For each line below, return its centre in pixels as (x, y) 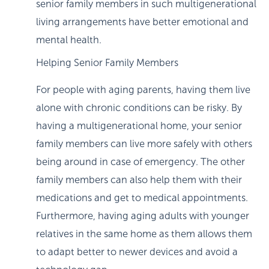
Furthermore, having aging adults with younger (143, 216)
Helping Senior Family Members (107, 63)
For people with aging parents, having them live (143, 89)
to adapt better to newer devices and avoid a (137, 252)
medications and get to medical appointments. (142, 198)
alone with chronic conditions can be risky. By (139, 107)
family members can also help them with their (139, 180)
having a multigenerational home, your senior (139, 125)
